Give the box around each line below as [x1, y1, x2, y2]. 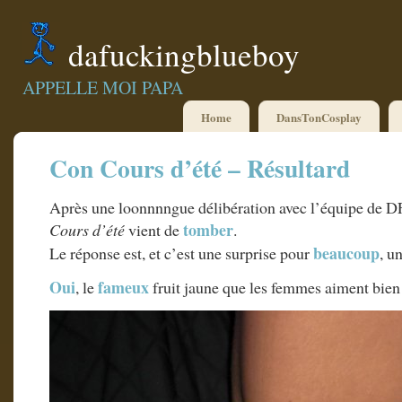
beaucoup [313, 241, 380, 266]
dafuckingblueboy [68, 33, 300, 75]
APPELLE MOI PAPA [22, 75, 183, 100]
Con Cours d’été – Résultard [49, 150, 350, 187]
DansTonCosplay [276, 109, 362, 126]
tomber [183, 218, 233, 242]
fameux [98, 275, 153, 300]
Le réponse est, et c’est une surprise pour [49, 242, 313, 265]
